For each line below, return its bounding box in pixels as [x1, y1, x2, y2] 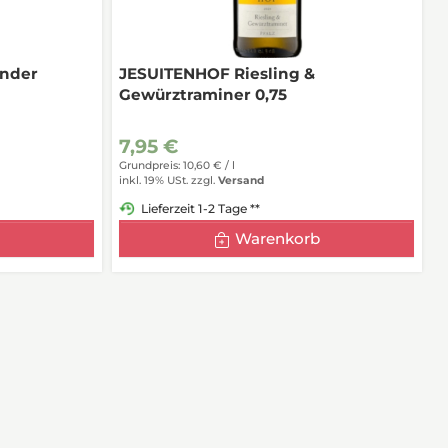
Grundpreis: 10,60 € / [119, 159, 233, 173]
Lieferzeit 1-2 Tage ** [141, 200, 261, 216]
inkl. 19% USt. [119, 174, 189, 188]
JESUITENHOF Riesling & [119, 64, 316, 84]
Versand [218, 174, 265, 188]
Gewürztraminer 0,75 [119, 85, 288, 105]
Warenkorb [235, 228, 321, 248]
